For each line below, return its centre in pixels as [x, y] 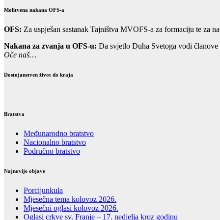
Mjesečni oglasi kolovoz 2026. [71, 208]
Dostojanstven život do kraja [39, 74]
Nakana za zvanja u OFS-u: [50, 46]
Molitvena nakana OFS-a [34, 10]
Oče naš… [20, 55]
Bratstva [14, 114]
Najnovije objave [25, 171]
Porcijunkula [43, 190]
